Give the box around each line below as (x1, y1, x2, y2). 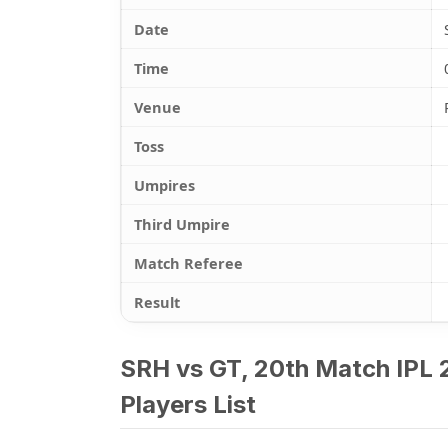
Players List (119, 390, 256, 419)
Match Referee (133, 253, 243, 273)
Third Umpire (133, 214, 230, 234)
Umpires (133, 175, 195, 195)
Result (133, 292, 180, 312)
